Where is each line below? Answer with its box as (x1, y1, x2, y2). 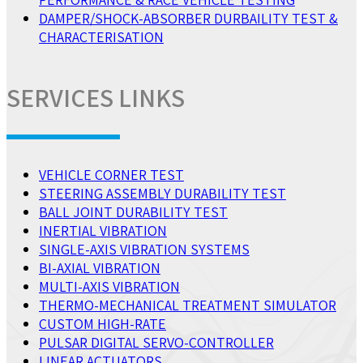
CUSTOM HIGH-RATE (39, 314, 166, 334)
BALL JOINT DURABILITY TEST (39, 203, 228, 222)
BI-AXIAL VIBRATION (39, 258, 160, 278)
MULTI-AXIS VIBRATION (39, 277, 180, 297)
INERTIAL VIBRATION (39, 221, 167, 241)
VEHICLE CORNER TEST (39, 165, 184, 185)
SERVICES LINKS (6, 80, 185, 115)
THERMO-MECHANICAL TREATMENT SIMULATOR (39, 296, 336, 315)
